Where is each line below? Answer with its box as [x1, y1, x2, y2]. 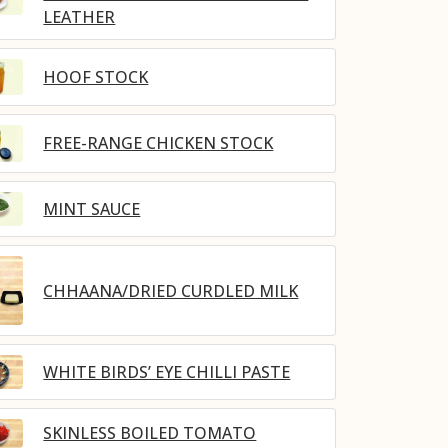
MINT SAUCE [43, 197, 141, 220]
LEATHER [43, 5, 116, 28]
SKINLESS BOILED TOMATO [43, 422, 257, 445]
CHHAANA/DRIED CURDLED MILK [43, 279, 299, 302]
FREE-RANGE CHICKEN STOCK [43, 132, 274, 155]
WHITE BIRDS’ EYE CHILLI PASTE [43, 361, 291, 383]
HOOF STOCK [43, 66, 149, 89]
